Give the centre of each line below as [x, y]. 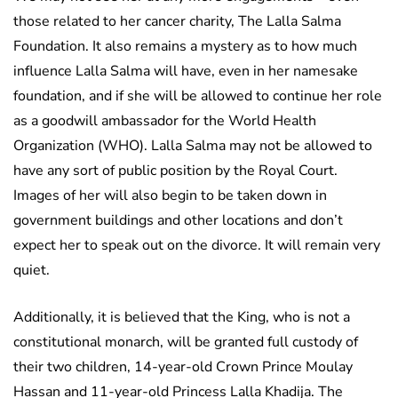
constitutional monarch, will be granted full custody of [186, 342]
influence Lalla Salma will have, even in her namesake [186, 72]
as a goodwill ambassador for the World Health [165, 121]
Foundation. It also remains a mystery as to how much [185, 47]
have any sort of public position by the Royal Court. [175, 171]
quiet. [32, 271]
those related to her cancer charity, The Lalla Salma [177, 22]
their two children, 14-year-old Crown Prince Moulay [183, 367]
